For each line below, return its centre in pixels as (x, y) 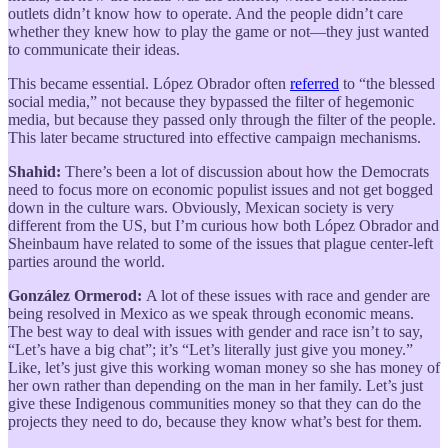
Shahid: (34, 171)
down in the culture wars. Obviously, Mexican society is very (201, 207)
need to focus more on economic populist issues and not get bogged (220, 189)
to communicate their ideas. (94, 49)
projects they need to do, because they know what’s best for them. (215, 421)
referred (314, 83)
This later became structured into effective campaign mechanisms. (214, 137)
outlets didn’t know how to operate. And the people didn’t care (205, 13)
